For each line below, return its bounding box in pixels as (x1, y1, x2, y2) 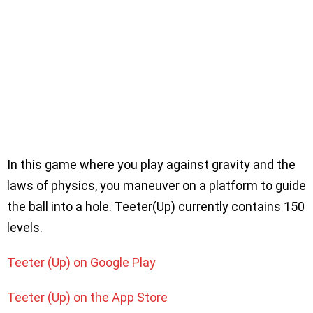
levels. (7, 219, 43, 235)
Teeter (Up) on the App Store (7, 289, 168, 305)
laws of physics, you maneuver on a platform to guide (7, 177, 306, 193)
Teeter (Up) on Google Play (7, 254, 156, 270)
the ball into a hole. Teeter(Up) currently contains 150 (7, 198, 305, 214)
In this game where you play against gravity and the (7, 156, 296, 172)
